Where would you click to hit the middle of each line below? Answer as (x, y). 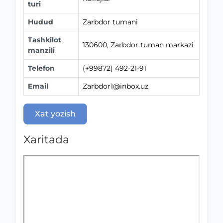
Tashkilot (45, 40)
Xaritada (46, 140)
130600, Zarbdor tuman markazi (138, 45)
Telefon (41, 68)
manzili (41, 50)
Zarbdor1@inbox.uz (115, 86)
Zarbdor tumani (110, 22)
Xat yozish (55, 114)
